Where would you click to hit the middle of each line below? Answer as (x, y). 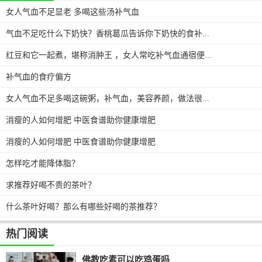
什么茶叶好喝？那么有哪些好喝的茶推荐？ (84, 206)
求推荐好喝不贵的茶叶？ (51, 185)
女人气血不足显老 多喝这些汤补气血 (73, 11)
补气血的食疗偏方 (39, 76)
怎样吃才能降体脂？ (43, 163)
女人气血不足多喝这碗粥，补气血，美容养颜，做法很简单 (206, 99)
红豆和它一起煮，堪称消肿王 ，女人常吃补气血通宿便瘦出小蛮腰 (208, 55)
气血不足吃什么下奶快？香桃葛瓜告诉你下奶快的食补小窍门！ (206, 34)
